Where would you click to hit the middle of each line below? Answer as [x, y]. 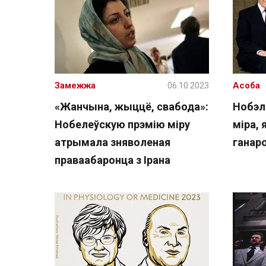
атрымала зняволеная [113, 142]
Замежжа [75, 85]
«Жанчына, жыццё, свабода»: [132, 107]
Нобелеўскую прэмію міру [122, 124]
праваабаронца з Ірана [113, 160]
